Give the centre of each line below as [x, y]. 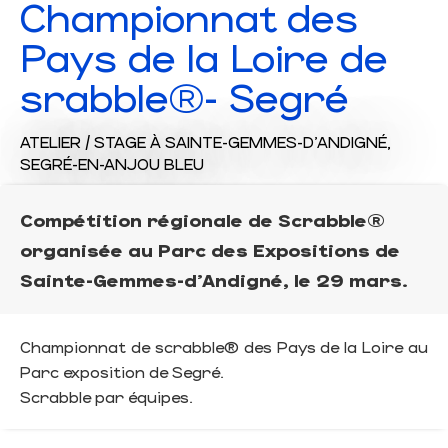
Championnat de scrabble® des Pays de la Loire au [224, 346]
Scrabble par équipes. [106, 396]
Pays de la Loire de [204, 55]
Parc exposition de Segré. [122, 371]
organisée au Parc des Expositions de [210, 249]
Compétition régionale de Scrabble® [202, 219]
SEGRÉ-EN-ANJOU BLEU [112, 163]
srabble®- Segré [184, 95]
